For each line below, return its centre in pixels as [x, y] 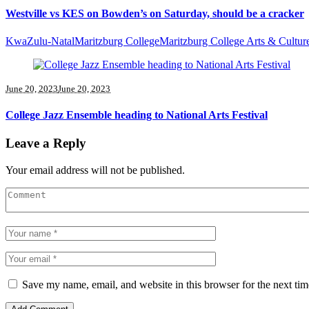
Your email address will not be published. [95, 170]
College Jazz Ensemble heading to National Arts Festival [137, 114]
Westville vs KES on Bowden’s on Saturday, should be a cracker [155, 14]
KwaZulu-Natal [40, 41]
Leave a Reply [46, 143]
